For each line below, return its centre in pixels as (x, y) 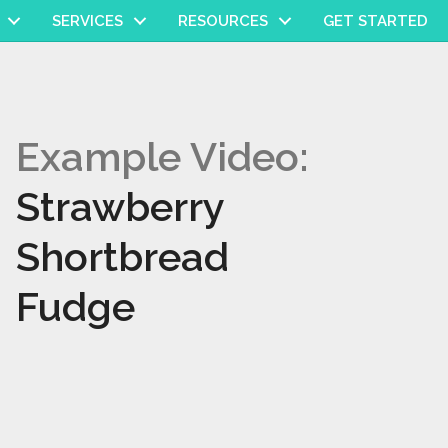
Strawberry (119, 206)
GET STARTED (375, 21)
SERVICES (87, 21)
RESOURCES (223, 21)
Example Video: (162, 156)
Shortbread (122, 256)
